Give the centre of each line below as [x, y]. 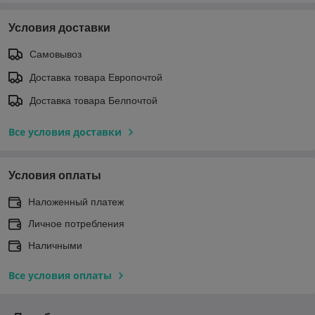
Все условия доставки [65, 132]
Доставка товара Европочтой [96, 78]
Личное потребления [76, 224]
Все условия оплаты [60, 276]
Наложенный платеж [76, 202]
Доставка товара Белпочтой [94, 101]
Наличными [55, 246]
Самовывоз [56, 54]
